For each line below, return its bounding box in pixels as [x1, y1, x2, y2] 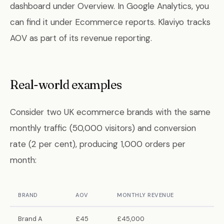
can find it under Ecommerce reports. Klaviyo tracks [10, 16, 210, 27]
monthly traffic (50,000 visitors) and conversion [10, 122, 196, 133]
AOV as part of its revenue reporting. [10, 32, 152, 43]
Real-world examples [10, 77, 122, 92]
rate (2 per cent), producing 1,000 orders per [10, 138, 185, 149]
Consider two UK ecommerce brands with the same [10, 106, 210, 117]
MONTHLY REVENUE [117, 191, 174, 198]
